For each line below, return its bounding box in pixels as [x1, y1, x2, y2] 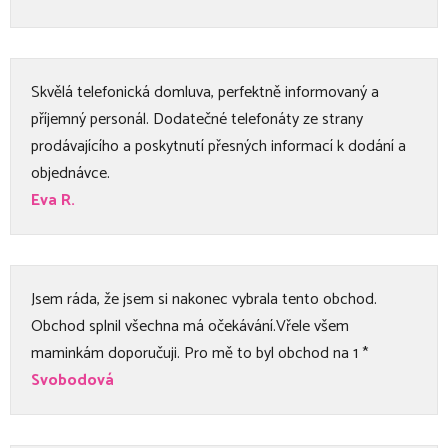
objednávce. [31, 159, 110, 187]
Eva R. [31, 186, 75, 214]
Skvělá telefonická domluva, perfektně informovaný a [31, 78, 379, 106]
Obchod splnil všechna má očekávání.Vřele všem [31, 312, 349, 340]
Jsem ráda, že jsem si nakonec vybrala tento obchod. [31, 285, 377, 313]
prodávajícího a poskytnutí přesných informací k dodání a [31, 132, 406, 160]
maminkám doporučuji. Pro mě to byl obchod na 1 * [31, 339, 368, 367]
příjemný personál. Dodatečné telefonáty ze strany [31, 105, 363, 133]
